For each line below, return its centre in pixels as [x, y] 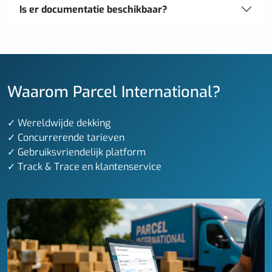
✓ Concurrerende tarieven [66, 138]
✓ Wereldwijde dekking [59, 123]
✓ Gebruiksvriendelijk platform [76, 152]
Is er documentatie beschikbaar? [93, 9]
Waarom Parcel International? [114, 92]
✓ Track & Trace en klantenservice [84, 167]
